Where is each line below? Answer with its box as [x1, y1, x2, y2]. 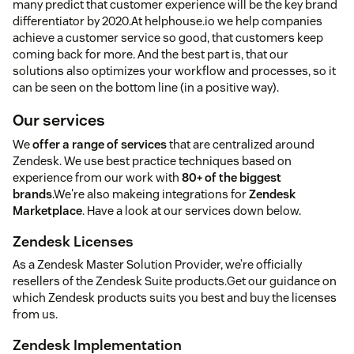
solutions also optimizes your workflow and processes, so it [13, 63, 336, 79]
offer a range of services [32, 137, 167, 153]
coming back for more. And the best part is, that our [13, 47, 288, 62]
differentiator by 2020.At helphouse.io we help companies [13, 13, 322, 29]
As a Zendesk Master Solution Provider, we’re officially [13, 257, 302, 273]
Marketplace [13, 203, 82, 219]
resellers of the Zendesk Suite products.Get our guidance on [13, 273, 337, 289]
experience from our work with [13, 170, 182, 186]
